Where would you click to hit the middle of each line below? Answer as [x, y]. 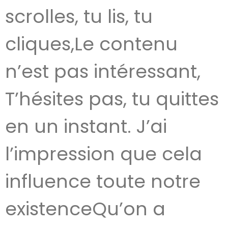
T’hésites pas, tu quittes [112, 99]
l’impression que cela [104, 154]
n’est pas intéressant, [103, 72]
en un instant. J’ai [86, 126]
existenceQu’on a [85, 209]
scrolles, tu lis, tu [79, 17]
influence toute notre [103, 181]
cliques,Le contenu [91, 44]
